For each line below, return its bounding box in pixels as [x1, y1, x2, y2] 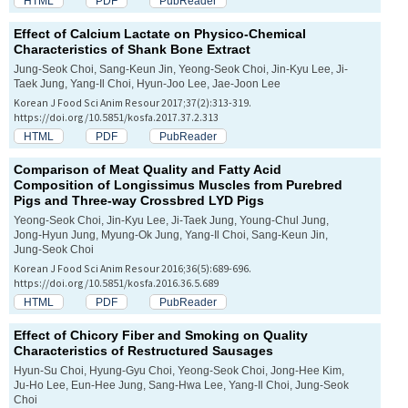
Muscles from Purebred [195, 178, 342, 193]
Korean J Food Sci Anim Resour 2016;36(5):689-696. [14, 261, 251, 276]
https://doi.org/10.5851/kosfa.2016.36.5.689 [14, 276, 219, 291]
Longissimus [114, 178, 195, 193]
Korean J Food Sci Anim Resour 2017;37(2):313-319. [14, 96, 251, 110]
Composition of [14, 178, 114, 193]
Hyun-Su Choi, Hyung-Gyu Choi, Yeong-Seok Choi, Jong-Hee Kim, [14, 364, 344, 377]
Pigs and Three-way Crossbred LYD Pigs [14, 193, 264, 209]
